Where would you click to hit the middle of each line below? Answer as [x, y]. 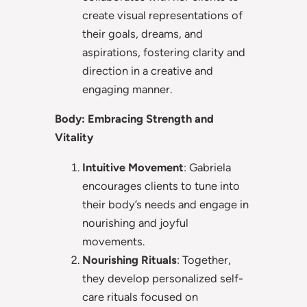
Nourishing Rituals [130, 259]
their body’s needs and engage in [165, 204]
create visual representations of [162, 15]
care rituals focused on [140, 296]
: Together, [204, 259]
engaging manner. [127, 89]
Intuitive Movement [133, 167]
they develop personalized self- [163, 278]
